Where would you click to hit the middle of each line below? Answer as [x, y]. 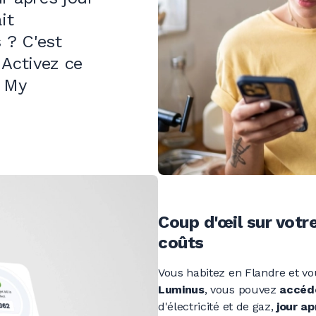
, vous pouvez [242, 290]
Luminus [181, 290]
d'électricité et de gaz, [217, 307]
